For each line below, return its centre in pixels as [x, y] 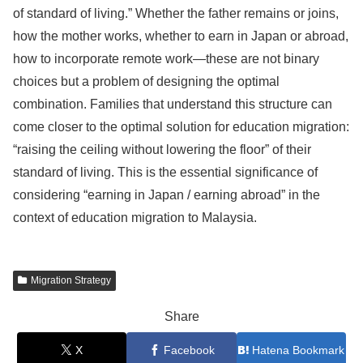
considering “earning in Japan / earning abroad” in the [167, 195]
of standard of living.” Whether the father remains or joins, [176, 13]
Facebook [189, 350]
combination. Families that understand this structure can [173, 104]
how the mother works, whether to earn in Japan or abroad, [181, 36]
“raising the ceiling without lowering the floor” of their [162, 149]
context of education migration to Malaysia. [135, 218]
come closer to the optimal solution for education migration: [181, 127]
